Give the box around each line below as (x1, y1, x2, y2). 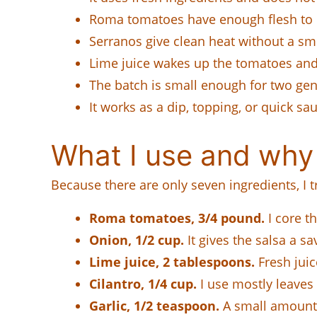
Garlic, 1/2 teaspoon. (89, 296, 219, 314)
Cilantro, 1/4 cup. (89, 275, 197, 292)
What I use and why (51, 137, 313, 173)
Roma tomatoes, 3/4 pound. (89, 209, 265, 226)
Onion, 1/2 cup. (89, 231, 184, 248)
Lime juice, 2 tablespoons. (89, 253, 255, 270)
